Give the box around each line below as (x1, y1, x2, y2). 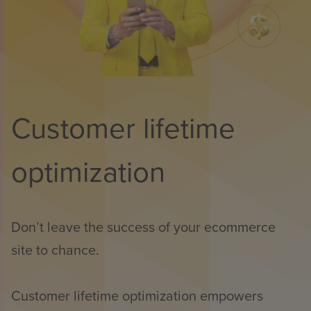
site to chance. (11, 242, 99, 259)
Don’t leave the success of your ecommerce (11, 219, 276, 236)
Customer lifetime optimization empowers (11, 287, 263, 305)
